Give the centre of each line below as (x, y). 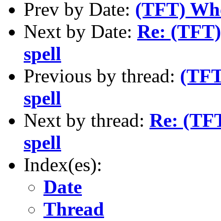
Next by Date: (80, 31)
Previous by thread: (102, 75)
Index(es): (63, 164)
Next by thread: (87, 120)
